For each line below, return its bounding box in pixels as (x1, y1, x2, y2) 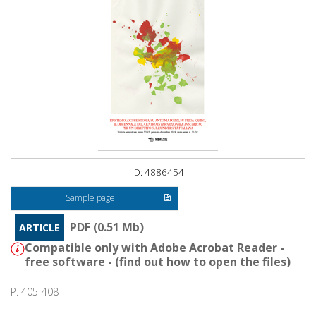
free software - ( (25, 254, 119, 270)
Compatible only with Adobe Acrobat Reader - (25, 240, 284, 256)
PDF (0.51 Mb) (70, 219, 144, 236)
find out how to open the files (119, 254, 286, 270)
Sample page (66, 192, 116, 205)
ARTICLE (19, 221, 60, 235)
